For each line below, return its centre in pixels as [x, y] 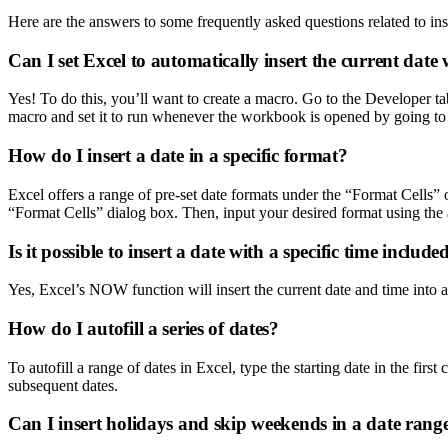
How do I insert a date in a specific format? [178, 156]
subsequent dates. [63, 385]
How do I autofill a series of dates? [143, 329]
